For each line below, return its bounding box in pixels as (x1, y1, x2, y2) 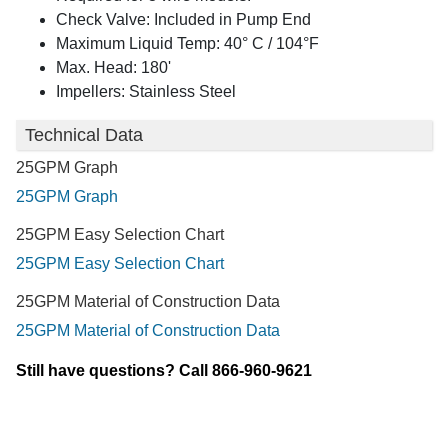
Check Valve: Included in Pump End (56, 11, 311, 29)
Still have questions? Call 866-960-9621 (16, 362, 312, 380)
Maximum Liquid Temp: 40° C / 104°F (56, 35, 319, 53)
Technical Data (24, 124, 143, 145)
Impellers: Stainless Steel (56, 83, 236, 101)
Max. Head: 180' (56, 59, 171, 77)
